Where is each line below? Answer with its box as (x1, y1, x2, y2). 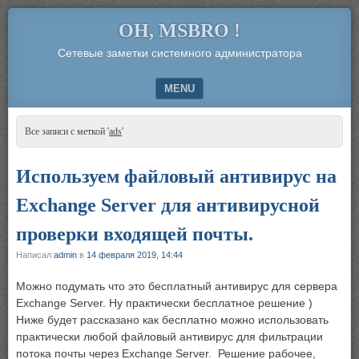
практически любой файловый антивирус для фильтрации (16, 330, 323, 343)
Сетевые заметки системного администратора (57, 46, 302, 59)
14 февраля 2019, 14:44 (87, 250, 183, 260)
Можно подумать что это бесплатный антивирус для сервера (16, 280, 337, 292)
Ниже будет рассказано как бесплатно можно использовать (16, 313, 329, 326)
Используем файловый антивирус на (16, 166, 337, 187)
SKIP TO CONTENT (17, 112, 112, 124)
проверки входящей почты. (16, 224, 253, 244)
